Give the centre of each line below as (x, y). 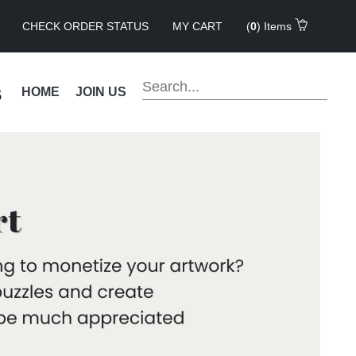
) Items (276, 26)
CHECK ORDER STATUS (85, 26)
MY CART (197, 26)
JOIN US (101, 92)
